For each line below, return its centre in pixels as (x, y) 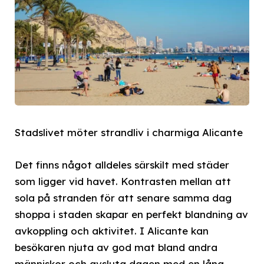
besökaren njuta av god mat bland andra (116, 247)
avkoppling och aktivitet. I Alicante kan (112, 230)
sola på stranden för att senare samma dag (123, 197)
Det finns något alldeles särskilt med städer (122, 164)
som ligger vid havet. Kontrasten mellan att (123, 181)
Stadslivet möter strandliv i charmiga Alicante (129, 133)
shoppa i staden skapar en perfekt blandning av (131, 214)
